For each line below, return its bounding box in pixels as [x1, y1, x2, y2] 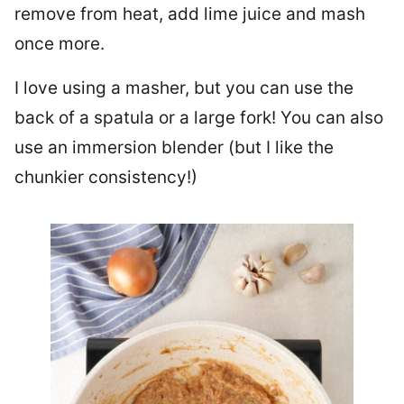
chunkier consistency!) [14, 167, 197, 188]
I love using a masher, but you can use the [14, 78, 353, 99]
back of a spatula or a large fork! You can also [14, 107, 383, 129]
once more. [14, 33, 105, 55]
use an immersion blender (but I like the [14, 137, 334, 159]
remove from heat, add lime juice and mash [14, 4, 365, 25]
